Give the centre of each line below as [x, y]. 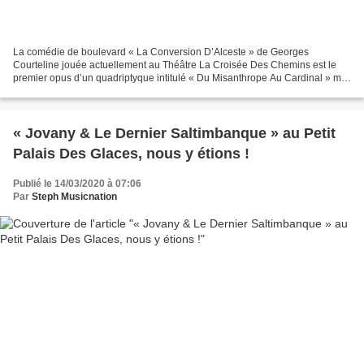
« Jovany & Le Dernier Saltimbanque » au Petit [174, 134]
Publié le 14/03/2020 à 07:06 [77, 184]
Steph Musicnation [74, 197]
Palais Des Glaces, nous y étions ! [131, 154]
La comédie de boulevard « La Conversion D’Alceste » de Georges [161, 52]
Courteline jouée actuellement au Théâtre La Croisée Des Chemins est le [175, 65]
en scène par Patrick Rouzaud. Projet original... [117, 91]
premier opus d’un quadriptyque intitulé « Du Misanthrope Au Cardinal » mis [181, 78]
